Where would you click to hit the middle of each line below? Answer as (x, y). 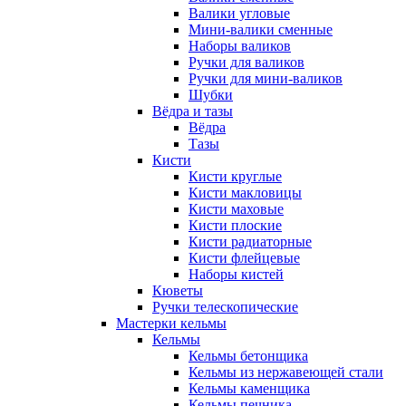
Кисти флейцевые (244, 258)
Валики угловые (239, 13)
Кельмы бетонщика (248, 356)
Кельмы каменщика (249, 388)
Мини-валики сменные (261, 29)
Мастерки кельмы (171, 323)
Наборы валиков (240, 46)
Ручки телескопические (225, 307)
